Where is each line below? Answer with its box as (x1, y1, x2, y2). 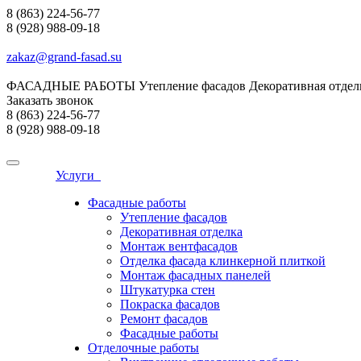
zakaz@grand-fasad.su (6, 50, 122, 64)
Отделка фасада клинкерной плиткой (120, 254, 326, 268)
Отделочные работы (88, 341, 199, 355)
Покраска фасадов (120, 297, 220, 311)
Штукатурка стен (120, 283, 215, 297)
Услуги (56, 168, 101, 182)
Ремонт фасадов (120, 312, 208, 326)
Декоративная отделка (120, 225, 243, 239)
